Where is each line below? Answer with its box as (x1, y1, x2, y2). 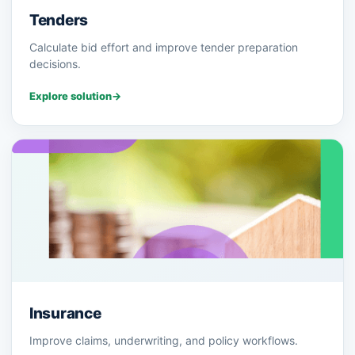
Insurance (29, 304, 101, 323)
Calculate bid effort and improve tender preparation (29, 40, 298, 55)
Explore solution (29, 90, 112, 103)
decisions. (29, 57, 81, 71)
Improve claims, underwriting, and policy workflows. (29, 334, 298, 348)
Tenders (29, 11, 89, 30)
